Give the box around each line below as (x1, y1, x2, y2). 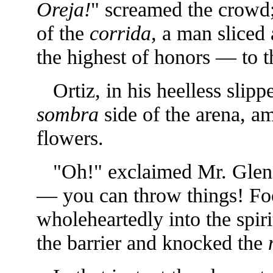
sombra (36, 102, 99, 126)
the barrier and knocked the (36, 231, 268, 254)
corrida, (89, 21, 157, 44)
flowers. (36, 126, 104, 149)
